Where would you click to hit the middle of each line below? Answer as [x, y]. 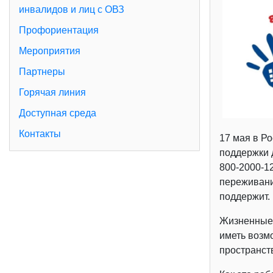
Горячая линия [52, 93]
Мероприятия [50, 51]
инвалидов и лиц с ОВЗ [72, 10]
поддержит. [244, 196]
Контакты [40, 134]
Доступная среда [58, 113]
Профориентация [59, 30]
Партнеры [42, 72]
